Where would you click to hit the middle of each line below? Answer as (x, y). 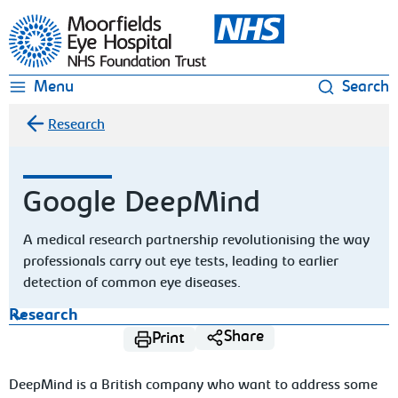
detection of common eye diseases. (132, 283)
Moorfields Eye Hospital (83, 24)
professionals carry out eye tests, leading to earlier (181, 262)
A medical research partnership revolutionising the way (197, 241)
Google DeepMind (142, 204)
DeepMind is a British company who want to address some (194, 386)
